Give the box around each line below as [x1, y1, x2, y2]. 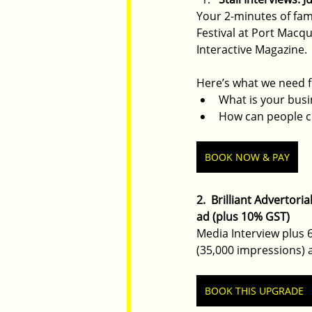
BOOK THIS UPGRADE [205, 284, 304, 298]
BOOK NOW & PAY [205, 150, 290, 164]
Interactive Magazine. [196, 42, 307, 58]
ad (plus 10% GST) [196, 209, 290, 225]
